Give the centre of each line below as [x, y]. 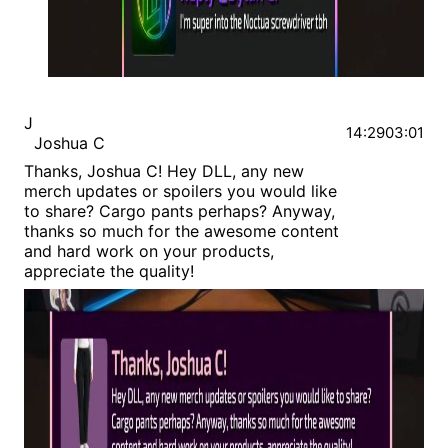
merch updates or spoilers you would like [180, 191]
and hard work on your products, [149, 251]
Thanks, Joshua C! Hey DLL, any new [164, 171]
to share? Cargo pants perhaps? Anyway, [179, 211]
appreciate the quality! [109, 271]
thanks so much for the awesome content [181, 231]
